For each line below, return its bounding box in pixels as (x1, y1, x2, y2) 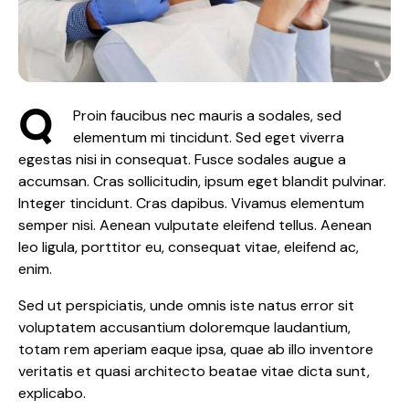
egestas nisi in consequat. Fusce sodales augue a (18, 150, 346, 170)
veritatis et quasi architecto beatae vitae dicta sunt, (18, 362, 370, 382)
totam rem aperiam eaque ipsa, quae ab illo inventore (18, 340, 373, 360)
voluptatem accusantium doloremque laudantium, (18, 318, 351, 338)
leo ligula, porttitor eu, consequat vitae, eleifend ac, (18, 237, 359, 257)
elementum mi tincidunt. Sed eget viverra (73, 128, 344, 148)
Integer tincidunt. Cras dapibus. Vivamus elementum (18, 194, 364, 214)
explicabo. (18, 383, 86, 404)
